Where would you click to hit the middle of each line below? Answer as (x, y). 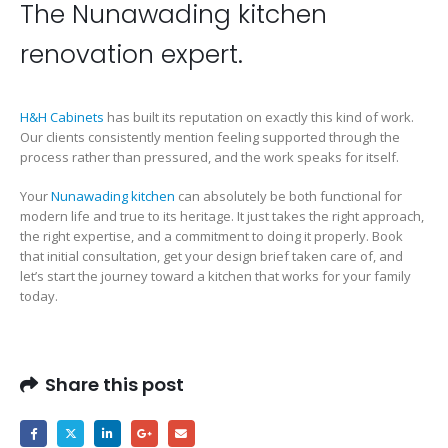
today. (39, 295)
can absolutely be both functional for (288, 195)
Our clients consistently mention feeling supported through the (210, 137)
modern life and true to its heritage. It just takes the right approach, (222, 215)
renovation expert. (131, 55)
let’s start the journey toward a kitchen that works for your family (215, 275)
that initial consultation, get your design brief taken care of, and (211, 255)
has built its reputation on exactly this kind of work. (259, 117)
